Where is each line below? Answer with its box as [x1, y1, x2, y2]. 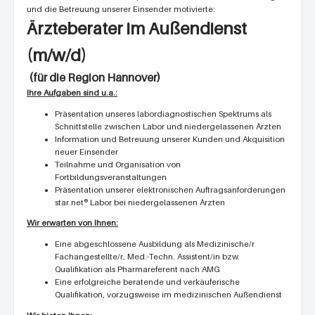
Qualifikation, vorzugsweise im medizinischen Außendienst [55, 289, 282, 300]
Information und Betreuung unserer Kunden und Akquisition [55, 134, 285, 144]
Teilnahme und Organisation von [55, 159, 181, 169]
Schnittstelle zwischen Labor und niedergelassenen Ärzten [55, 121, 281, 131]
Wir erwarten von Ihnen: [27, 218, 118, 229]
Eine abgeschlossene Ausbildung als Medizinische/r [55, 238, 255, 249]
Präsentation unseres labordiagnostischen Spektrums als [55, 108, 271, 119]
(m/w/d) [27, 45, 86, 65]
